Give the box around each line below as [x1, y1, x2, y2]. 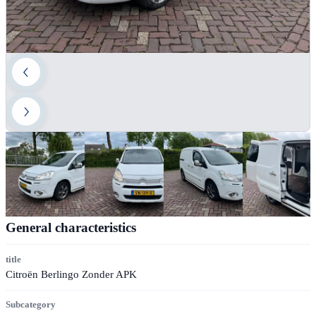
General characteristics [6, 220, 136, 236]
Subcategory [6, 299, 56, 310]
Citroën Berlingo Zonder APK [6, 268, 137, 281]
